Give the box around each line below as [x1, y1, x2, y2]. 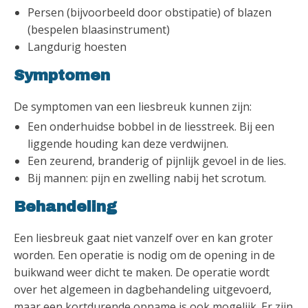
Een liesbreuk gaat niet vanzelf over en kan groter [14, 230, 273, 245]
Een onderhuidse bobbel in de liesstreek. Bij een [27, 118, 274, 134]
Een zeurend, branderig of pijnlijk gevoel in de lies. [27, 153, 286, 168]
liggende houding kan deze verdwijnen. [27, 135, 228, 151]
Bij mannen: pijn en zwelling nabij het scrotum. [27, 170, 266, 186]
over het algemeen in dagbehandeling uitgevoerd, [14, 281, 272, 297]
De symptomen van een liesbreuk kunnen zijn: [14, 98, 252, 114]
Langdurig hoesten [27, 38, 126, 54]
